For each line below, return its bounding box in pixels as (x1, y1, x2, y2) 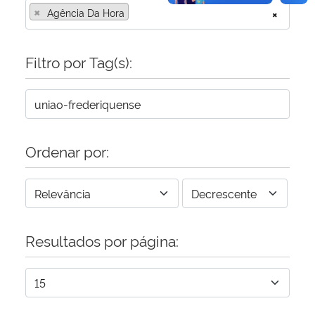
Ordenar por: (25, 140, 109, 161)
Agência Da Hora (47, 5, 124, 19)
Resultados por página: (25, 229, 179, 250)
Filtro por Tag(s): (25, 51, 132, 72)
